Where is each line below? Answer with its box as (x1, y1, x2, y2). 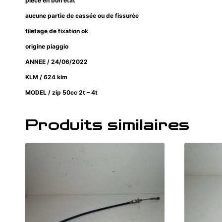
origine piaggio (25, 43, 70, 51)
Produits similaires (25, 117, 189, 134)
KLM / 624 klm (25, 73, 69, 81)
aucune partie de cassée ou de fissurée (25, 12, 140, 20)
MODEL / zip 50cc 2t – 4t (25, 89, 98, 97)
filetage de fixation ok (25, 27, 90, 35)
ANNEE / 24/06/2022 (25, 58, 88, 66)
